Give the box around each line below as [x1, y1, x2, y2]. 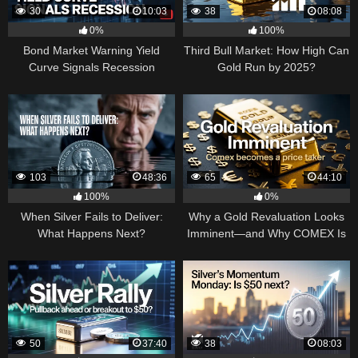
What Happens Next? [38, 226, 145, 240]
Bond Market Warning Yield [23, 43, 160, 57]
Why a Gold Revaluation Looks [189, 209, 344, 223]
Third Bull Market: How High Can [184, 43, 349, 57]
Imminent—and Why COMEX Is [187, 226, 346, 240]
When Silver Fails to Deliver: [20, 209, 163, 223]
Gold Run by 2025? [217, 60, 316, 74]
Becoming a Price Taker [206, 243, 327, 257]
